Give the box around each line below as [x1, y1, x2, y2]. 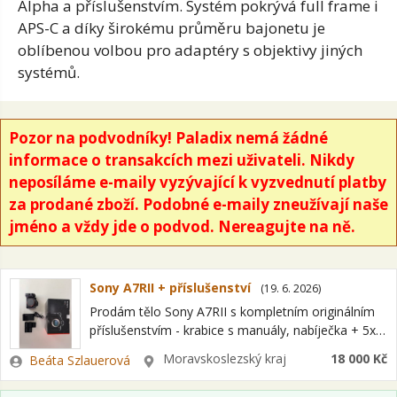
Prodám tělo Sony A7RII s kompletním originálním [90, 303, 375, 320]
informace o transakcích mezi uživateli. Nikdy [8, 150, 354, 170]
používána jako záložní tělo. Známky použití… [90, 359, 349, 376]
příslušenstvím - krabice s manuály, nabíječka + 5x [90, 322, 376, 339]
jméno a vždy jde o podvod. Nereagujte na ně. [8, 216, 355, 237]
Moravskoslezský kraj [162, 350, 286, 367]
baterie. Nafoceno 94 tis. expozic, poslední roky [90, 340, 361, 357]
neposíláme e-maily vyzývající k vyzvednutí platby [8, 172, 386, 192]
